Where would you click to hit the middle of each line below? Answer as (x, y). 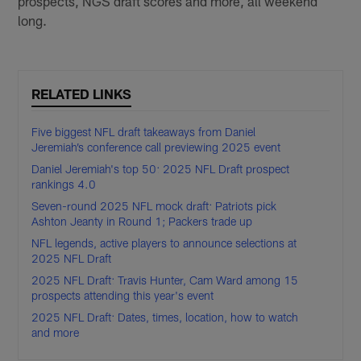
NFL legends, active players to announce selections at (164, 243)
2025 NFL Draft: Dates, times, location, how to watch (165, 317)
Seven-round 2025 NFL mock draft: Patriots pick (154, 206)
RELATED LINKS (82, 94)
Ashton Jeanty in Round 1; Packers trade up (142, 222)
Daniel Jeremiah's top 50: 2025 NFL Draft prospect (161, 169)
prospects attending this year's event (123, 296)
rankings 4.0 (64, 185)
